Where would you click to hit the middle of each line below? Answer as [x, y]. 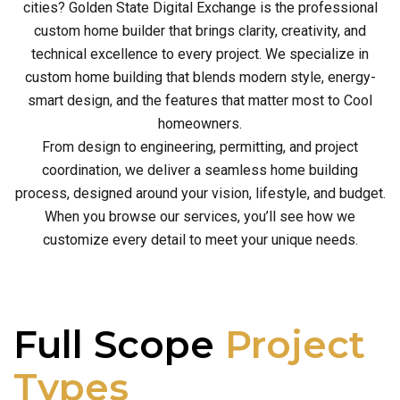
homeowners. [200, 124]
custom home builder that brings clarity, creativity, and [200, 31]
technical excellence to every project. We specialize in [200, 54]
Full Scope [119, 345]
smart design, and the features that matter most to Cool [200, 100]
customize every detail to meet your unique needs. [200, 240]
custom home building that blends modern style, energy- [200, 77]
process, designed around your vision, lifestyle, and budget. [200, 193]
